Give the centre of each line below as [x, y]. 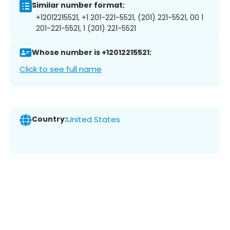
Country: [49, 119]
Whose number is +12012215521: [92, 53]
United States [93, 120]
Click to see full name [61, 69]
